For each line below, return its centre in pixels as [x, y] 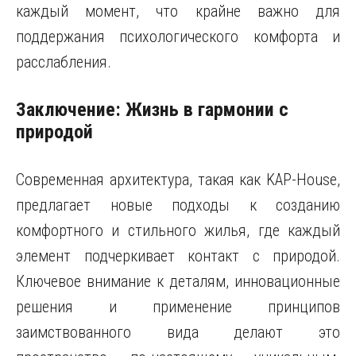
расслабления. [64, 62]
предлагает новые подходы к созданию [178, 205]
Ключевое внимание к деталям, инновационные [178, 281]
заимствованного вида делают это [178, 332]
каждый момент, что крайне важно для [178, 11]
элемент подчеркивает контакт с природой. [178, 256]
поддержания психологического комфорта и [178, 37]
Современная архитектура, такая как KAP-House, [178, 180]
